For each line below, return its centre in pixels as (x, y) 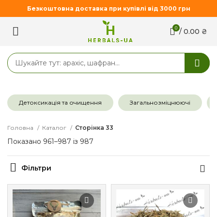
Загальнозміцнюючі (160, 102)
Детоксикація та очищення (60, 102)
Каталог (55, 128)
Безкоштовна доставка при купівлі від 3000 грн (108, 8)
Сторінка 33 (94, 128)
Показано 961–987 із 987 (50, 141)
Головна (21, 128)
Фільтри (36, 168)
